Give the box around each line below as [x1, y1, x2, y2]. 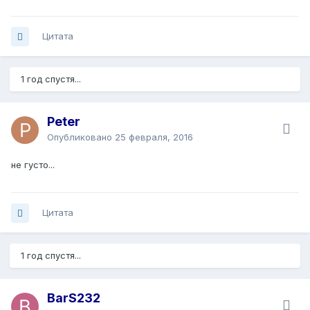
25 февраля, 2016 [115, 131, 193, 143]
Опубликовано [47, 131, 115, 143]
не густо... [11, 159, 55, 171]
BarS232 [47, 291, 100, 306]
